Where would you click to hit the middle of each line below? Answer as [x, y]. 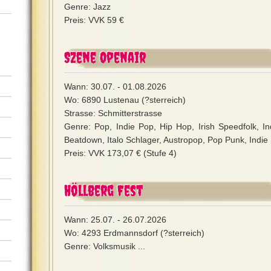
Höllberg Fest [103, 190]
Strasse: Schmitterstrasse [113, 113]
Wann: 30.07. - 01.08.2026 [115, 87]
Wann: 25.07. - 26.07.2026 [115, 220]
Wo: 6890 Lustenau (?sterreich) [125, 100]
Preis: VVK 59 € [94, 20]
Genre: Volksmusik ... [105, 246]
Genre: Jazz [87, 7]
